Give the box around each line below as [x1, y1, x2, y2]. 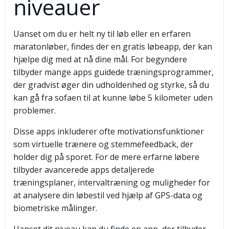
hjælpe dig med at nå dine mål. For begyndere [13, 54, 187, 65]
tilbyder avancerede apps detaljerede [13, 164, 154, 175]
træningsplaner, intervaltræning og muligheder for [13, 177, 210, 188]
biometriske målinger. [13, 202, 97, 214]
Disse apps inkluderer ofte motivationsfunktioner [13, 126, 204, 137]
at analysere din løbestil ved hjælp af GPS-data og [13, 190, 202, 201]
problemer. [13, 105, 56, 116]
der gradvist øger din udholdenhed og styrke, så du [13, 79, 209, 90]
